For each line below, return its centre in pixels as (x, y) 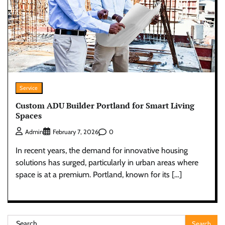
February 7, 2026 (76, 132)
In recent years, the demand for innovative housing (102, 151)
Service (29, 88)
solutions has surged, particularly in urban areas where (107, 163)
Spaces (29, 115)
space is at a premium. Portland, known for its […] (99, 175)
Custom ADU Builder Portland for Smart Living (105, 105)
